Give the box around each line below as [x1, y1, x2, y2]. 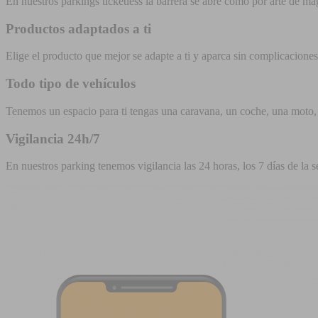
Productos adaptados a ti [6, 21, 151, 36]
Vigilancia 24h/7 [6, 131, 100, 146]
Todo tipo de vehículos [6, 76, 136, 92]
